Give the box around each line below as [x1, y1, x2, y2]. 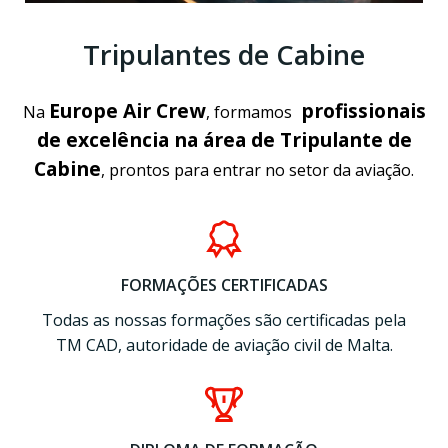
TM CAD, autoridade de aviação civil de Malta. [55, 334, 393, 356]
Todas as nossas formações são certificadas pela [42, 309, 406, 331]
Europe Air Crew [48, 97, 206, 124]
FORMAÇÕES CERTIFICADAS [120, 274, 328, 296]
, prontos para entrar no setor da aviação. [101, 159, 414, 181]
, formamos [205, 101, 296, 123]
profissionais [300, 97, 426, 124]
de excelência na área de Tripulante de [36, 126, 412, 153]
